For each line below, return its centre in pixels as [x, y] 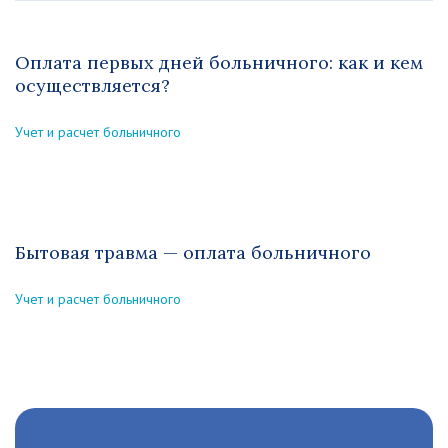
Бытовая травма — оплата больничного [193, 252]
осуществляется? [92, 85]
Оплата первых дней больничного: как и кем [219, 62]
